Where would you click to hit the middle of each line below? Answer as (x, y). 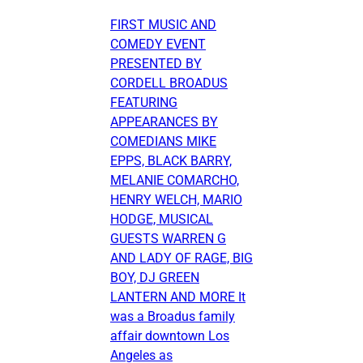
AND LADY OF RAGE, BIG (181, 258)
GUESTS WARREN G (168, 239)
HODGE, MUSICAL (162, 220)
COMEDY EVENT (158, 45)
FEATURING (144, 103)
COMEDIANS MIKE (163, 142)
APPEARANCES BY (164, 122)
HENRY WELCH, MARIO (176, 200)
